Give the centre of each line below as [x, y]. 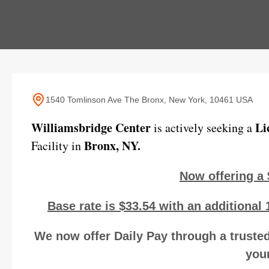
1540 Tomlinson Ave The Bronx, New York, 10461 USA [149, 99]
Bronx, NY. [112, 146]
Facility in [58, 146]
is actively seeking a [203, 128]
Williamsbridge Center [91, 128]
